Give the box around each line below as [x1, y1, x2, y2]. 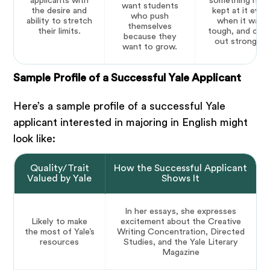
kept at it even [212, 6, 269, 16]
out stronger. [214, 37, 266, 46]
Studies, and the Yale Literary [123, 237, 238, 247]
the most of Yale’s [24, 227, 95, 237]
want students [121, 1, 178, 11]
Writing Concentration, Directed [116, 227, 245, 237]
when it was [217, 16, 264, 26]
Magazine [162, 248, 199, 257]
